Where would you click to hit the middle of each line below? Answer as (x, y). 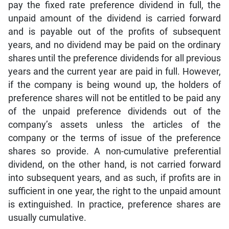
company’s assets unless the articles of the (114, 125)
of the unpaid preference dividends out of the (114, 112)
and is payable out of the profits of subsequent (114, 32)
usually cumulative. (47, 218)
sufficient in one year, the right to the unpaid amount (114, 191)
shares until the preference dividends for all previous (114, 59)
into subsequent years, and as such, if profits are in (114, 178)
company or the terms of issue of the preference (114, 138)
